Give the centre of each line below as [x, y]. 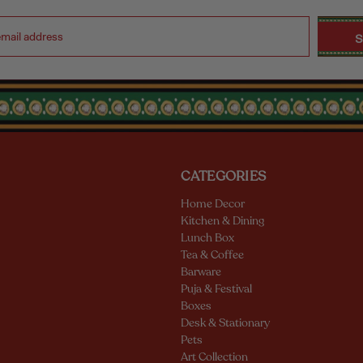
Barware [201, 271]
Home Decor [212, 203]
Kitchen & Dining [222, 220]
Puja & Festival [216, 288]
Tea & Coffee [212, 254]
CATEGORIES [223, 176]
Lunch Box [207, 237]
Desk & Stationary [225, 322]
